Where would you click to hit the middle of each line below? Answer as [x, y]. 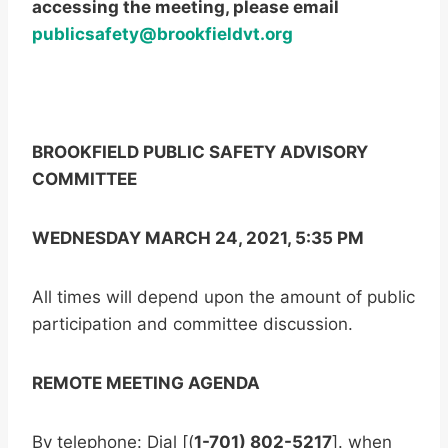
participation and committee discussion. [192, 324]
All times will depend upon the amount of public [223, 297]
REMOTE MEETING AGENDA [146, 383]
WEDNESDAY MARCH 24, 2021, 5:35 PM [198, 238]
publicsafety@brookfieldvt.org [162, 34]
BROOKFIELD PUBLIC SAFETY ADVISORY [200, 152]
